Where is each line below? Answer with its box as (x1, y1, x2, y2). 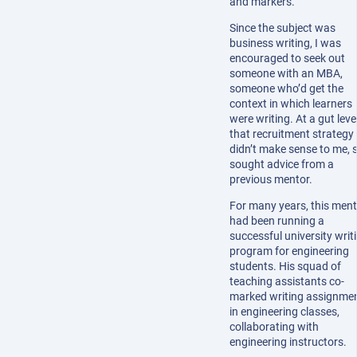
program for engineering (229, 244, 349, 257)
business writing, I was (229, 36, 341, 49)
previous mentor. (229, 172, 312, 186)
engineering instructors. (229, 335, 347, 348)
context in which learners (229, 96, 352, 110)
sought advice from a (229, 157, 334, 171)
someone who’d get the (229, 81, 343, 95)
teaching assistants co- (229, 274, 344, 288)
